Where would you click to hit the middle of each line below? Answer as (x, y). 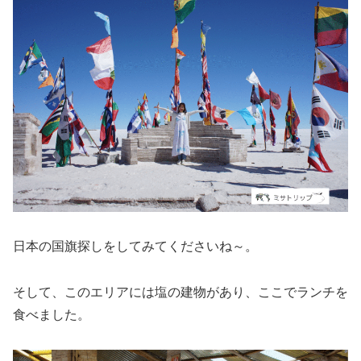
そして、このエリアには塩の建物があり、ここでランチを (180, 292)
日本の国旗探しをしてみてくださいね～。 (135, 247)
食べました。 (52, 314)
